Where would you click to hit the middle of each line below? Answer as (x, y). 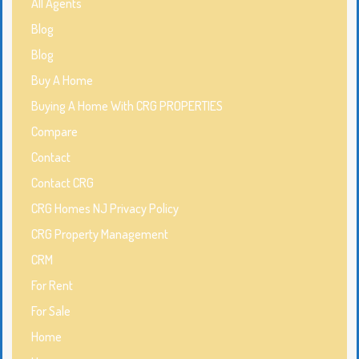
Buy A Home (62, 81)
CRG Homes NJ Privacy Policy (105, 209)
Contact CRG (63, 183)
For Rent (52, 286)
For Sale (51, 311)
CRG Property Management (100, 234)
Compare (54, 132)
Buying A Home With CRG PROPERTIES (127, 106)
